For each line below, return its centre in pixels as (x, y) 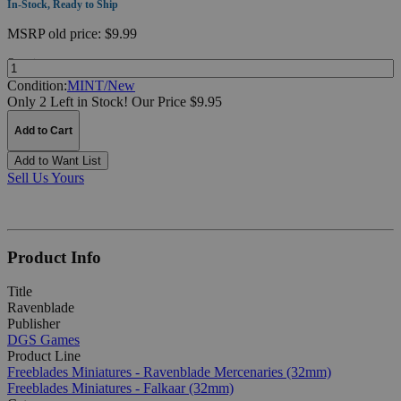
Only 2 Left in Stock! (68, 101)
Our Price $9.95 (177, 101)
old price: (77, 33)
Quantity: (27, 62)
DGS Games (43, 340)
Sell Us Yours (46, 177)
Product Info (54, 257)
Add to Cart (43, 130)
